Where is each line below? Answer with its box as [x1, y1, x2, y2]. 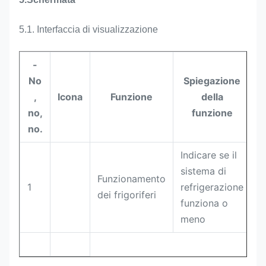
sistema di [180, 165, 226, 177]
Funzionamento [97, 173, 166, 185]
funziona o [180, 197, 228, 209]
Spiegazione [183, 75, 240, 87]
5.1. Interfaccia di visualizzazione [19, 24, 158, 34]
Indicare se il [180, 149, 237, 161]
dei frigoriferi [97, 189, 156, 201]
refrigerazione [180, 181, 243, 193]
